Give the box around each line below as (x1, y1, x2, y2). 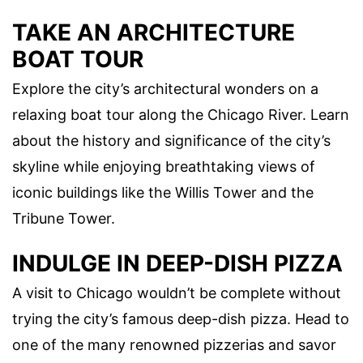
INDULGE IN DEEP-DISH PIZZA (12, 250, 343, 278)
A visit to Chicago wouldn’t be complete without (12, 284, 341, 302)
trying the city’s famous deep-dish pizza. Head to (12, 310, 349, 328)
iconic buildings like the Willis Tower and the (12, 184, 314, 202)
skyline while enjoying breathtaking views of (12, 158, 315, 176)
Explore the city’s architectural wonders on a (12, 80, 318, 98)
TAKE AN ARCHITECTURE (12, 19, 295, 47)
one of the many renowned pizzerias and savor (12, 336, 336, 354)
